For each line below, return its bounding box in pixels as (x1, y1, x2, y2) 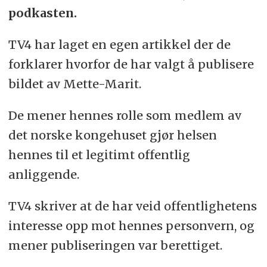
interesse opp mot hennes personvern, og (8, 218, 254, 234)
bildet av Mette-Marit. (8, 76, 141, 92)
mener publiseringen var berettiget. (8, 238, 222, 253)
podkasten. (8, 5, 77, 21)
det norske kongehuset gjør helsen (8, 128, 217, 143)
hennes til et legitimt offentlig (8, 147, 190, 163)
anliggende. (8, 167, 79, 182)
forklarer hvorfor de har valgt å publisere (8, 57, 254, 72)
